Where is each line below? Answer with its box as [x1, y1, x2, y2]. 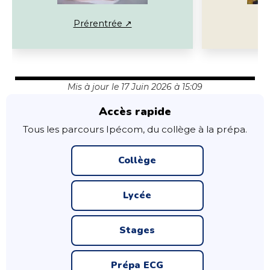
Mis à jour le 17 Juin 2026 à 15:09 [67, 81, 202, 92]
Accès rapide [99, 103, 171, 119]
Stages [119, 224, 155, 237]
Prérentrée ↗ [73, 17, 132, 29]
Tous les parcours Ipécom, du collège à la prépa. [23, 123, 247, 135]
